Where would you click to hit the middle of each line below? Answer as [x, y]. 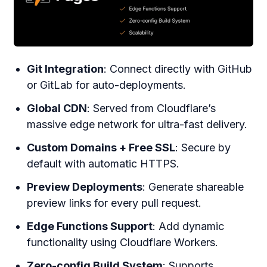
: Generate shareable [193, 187]
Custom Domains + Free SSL [101, 148]
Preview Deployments [85, 187]
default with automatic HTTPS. [103, 164]
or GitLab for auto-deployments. [107, 85]
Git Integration [66, 69]
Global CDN [57, 108]
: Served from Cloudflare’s [152, 108]
